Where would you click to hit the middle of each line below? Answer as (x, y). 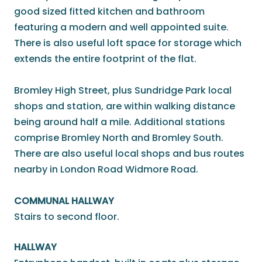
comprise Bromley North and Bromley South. (119, 138)
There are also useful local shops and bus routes (129, 154)
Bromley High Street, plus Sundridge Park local (123, 91)
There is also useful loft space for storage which (128, 43)
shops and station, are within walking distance (125, 106)
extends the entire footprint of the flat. (105, 59)
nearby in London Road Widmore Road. (106, 170)
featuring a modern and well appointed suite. (121, 27)
